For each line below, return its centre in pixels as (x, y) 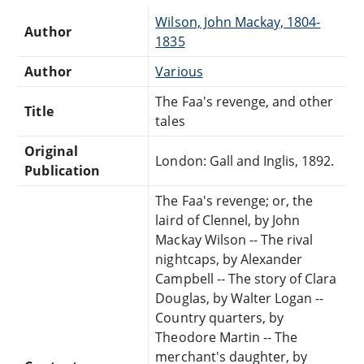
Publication (62, 170)
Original (51, 151)
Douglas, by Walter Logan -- (240, 298)
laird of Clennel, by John (228, 220)
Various (179, 71)
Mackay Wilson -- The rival (234, 239)
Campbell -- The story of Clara (246, 278)
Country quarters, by (220, 317)
